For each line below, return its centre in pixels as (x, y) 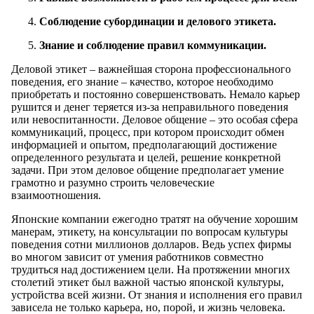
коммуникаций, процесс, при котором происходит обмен (148, 132)
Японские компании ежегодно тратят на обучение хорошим (155, 219)
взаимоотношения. (56, 195)
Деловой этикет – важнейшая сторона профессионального (151, 69)
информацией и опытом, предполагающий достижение (144, 144)
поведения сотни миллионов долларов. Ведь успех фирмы (151, 244)
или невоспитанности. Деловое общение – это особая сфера (155, 119)
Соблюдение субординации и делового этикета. (158, 21)
